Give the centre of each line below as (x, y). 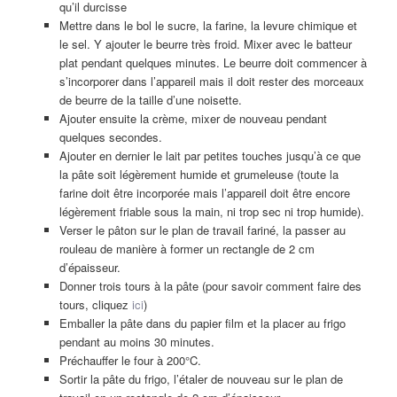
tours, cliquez (95, 305)
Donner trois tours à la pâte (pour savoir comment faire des (210, 286)
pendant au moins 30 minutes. (136, 342)
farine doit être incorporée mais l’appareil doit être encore (204, 193)
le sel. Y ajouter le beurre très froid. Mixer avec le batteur (205, 44)
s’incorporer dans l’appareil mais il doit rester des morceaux (211, 82)
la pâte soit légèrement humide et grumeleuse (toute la (198, 175)
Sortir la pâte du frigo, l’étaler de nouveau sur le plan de (201, 379)
